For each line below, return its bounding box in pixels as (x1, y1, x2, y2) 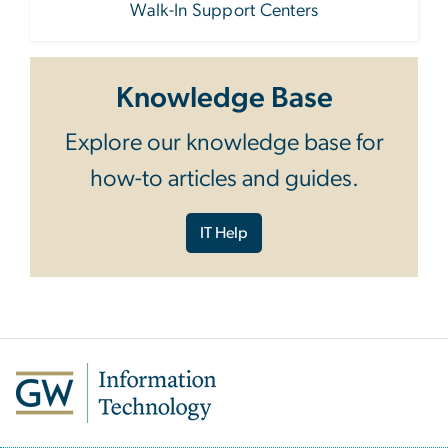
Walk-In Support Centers (129, 2, 319, 21)
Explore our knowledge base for (64, 131, 384, 156)
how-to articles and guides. (89, 167, 359, 192)
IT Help (200, 225, 248, 242)
